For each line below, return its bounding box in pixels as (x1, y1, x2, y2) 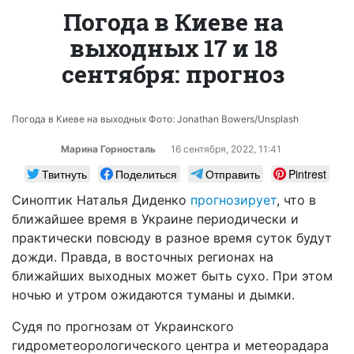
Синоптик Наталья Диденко (12, 191, 190, 208)
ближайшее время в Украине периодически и (12, 210, 299, 227)
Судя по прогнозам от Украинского (12, 318, 234, 334)
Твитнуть (42, 165, 87, 182)
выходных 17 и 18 (69, 32, 277, 63)
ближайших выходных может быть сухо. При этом (12, 267, 333, 284)
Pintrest (288, 165, 326, 182)
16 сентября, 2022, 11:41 (171, 142, 281, 155)
